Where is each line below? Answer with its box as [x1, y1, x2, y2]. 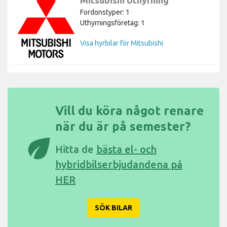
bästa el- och [96, 143, 157, 155]
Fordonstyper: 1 [80, 8, 130, 16]
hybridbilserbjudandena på [55, 158, 182, 170]
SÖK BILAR [95, 203, 132, 212]
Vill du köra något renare [55, 103, 204, 118]
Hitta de [55, 143, 96, 155]
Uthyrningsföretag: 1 [80, 18, 145, 27]
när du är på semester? [55, 119, 191, 133]
